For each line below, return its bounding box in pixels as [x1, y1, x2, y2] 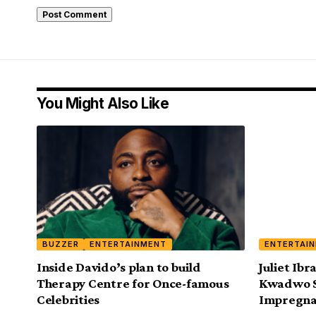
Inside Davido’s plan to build [37, 260, 201, 275]
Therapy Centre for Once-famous [37, 276, 229, 291]
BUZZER [42, 239, 79, 250]
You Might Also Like [37, 95, 169, 113]
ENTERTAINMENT [90, 239, 167, 250]
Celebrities [37, 292, 100, 308]
